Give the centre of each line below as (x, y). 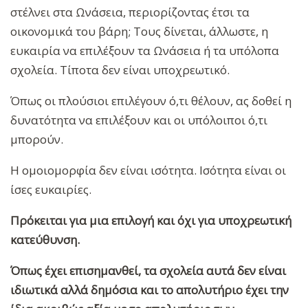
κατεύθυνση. (45, 239)
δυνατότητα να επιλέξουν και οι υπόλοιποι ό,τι (139, 120)
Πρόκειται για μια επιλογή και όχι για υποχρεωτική (151, 220)
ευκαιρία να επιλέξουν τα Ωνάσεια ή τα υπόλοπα (145, 50)
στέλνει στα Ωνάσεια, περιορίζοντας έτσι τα (130, 12)
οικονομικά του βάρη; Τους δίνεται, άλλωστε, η (139, 31)
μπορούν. (38, 139)
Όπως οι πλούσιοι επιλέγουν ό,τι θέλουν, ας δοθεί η (151, 100)
